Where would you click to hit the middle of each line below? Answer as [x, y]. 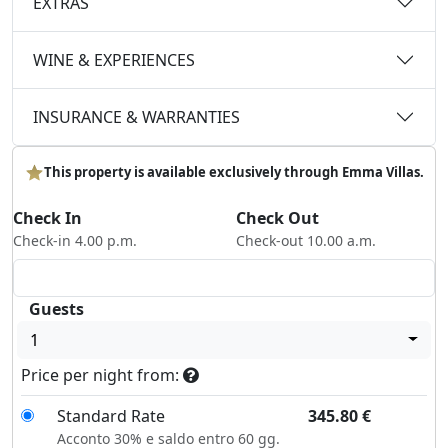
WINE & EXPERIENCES [114, 59]
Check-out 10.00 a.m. [306, 240]
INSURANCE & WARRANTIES [136, 116]
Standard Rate [110, 415]
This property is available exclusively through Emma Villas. [233, 171]
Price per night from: [102, 374]
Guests [56, 308]
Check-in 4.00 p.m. [75, 240]
